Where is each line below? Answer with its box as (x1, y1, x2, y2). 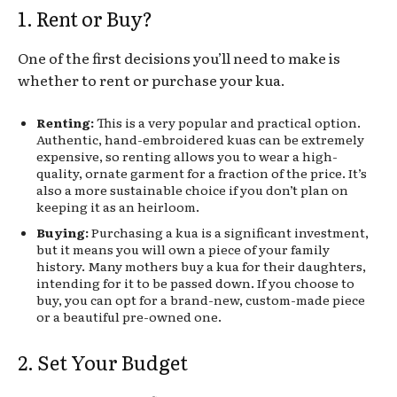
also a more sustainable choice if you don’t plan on (36, 180, 348, 198)
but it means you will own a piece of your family (36, 239, 330, 258)
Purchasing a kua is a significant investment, (89, 222, 369, 241)
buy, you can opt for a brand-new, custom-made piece (36, 290, 365, 308)
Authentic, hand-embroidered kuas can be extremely (36, 129, 364, 148)
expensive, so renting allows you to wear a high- (36, 146, 338, 165)
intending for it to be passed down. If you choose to (36, 273, 354, 292)
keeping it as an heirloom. (36, 197, 199, 215)
